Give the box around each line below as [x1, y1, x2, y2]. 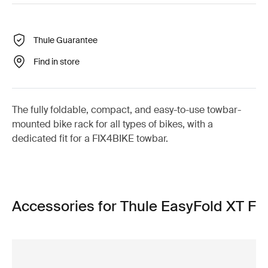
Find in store [33, 56, 80, 67]
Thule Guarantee [33, 34, 98, 45]
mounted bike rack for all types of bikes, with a [12, 118, 213, 130]
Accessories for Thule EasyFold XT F [12, 197, 256, 215]
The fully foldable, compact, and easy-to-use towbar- [12, 103, 241, 116]
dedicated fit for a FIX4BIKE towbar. [12, 132, 168, 145]
